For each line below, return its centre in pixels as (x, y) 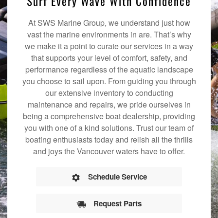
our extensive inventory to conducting (109, 93)
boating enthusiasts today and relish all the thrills (109, 140)
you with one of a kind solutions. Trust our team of (109, 128)
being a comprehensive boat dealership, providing (109, 116)
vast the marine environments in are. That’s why (109, 35)
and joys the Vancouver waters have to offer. (109, 151)
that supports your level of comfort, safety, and (109, 58)
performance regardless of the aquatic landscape (109, 70)
